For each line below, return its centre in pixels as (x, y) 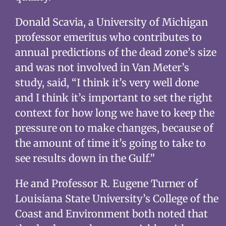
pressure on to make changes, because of (114, 128)
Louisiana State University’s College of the (117, 199)
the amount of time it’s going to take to (110, 143)
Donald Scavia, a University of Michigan (111, 22)
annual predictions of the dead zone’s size (116, 52)
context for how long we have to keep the (115, 113)
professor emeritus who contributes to (108, 37)
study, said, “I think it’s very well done (107, 82)
